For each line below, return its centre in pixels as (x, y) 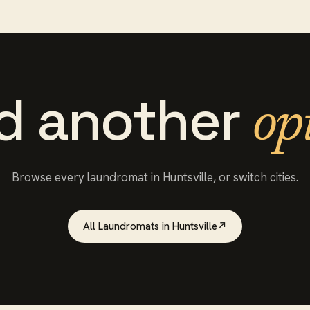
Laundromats (129, 226)
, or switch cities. (256, 177)
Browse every (49, 177)
